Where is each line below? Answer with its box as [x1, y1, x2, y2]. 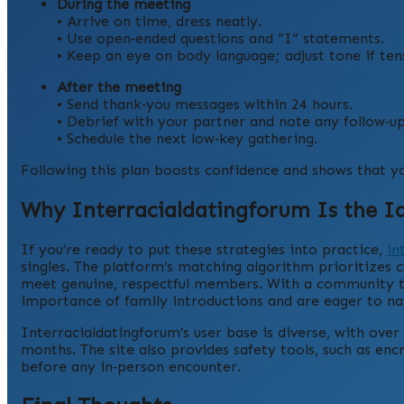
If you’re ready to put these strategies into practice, [21, 240, 387, 258]
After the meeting [57, 78, 181, 96]
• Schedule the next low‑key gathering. [57, 129, 317, 147]
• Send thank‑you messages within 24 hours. [57, 95, 353, 113]
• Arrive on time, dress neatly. [57, 12, 262, 30]
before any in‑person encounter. [21, 357, 241, 375]
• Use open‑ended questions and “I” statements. [57, 29, 384, 47]
